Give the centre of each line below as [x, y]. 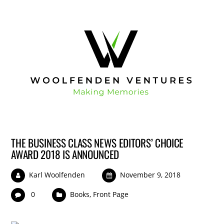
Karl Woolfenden [57, 174]
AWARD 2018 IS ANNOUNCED [65, 154]
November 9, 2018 [150, 174]
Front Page [111, 194]
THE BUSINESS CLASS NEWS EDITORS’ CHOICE [97, 142]
